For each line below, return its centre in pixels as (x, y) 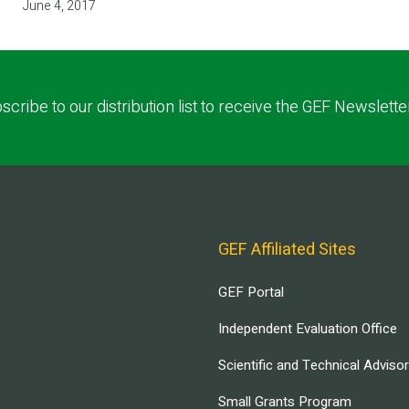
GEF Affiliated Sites (287, 249)
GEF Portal (251, 292)
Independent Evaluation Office (308, 328)
